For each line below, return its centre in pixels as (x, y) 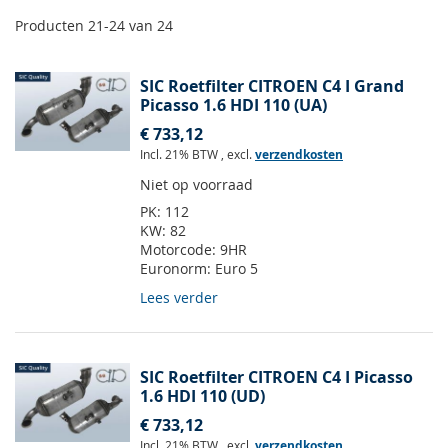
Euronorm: (177, 269)
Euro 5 (236, 269)
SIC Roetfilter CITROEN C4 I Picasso (276, 377)
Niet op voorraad (196, 185)
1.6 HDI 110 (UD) (202, 396)
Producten (51, 26)
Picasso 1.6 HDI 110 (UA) (233, 105)
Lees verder (179, 298)
